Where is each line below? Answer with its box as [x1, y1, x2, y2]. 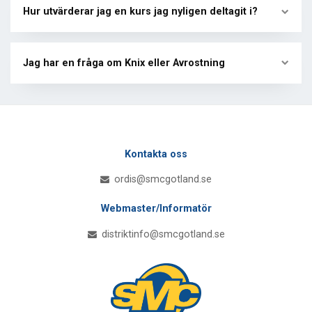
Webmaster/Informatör [100, 203, 212, 215]
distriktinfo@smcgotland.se [98, 228, 225, 240]
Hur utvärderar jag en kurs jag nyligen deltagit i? [23, 6, 258, 18]
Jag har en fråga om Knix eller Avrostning [23, 56, 225, 69]
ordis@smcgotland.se [111, 173, 212, 186]
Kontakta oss [125, 148, 187, 160]
